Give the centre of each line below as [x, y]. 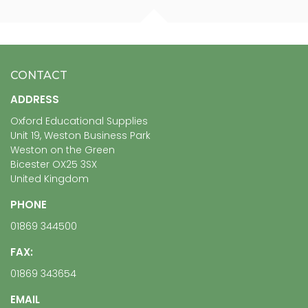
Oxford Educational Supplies [79, 121]
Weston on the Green [63, 150]
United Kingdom [49, 178]
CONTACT [39, 75]
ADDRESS [35, 99]
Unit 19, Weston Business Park [80, 135]
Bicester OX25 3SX [54, 164]
